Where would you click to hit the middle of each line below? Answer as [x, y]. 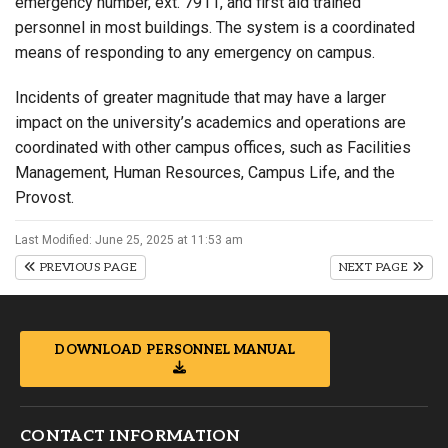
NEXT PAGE [375, 267]
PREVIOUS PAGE [87, 267]
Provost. [44, 197]
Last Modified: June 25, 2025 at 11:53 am [129, 240]
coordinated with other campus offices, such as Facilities [213, 147]
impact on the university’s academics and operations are [210, 122]
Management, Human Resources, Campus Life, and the [205, 172]
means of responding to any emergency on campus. [195, 52]
